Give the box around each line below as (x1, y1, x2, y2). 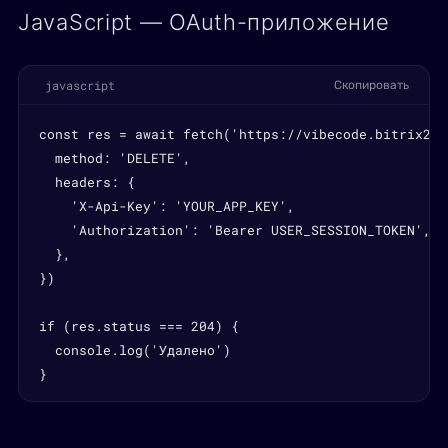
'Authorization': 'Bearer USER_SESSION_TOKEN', (39, 221, 431, 239)
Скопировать (334, 78, 409, 92)
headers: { (39, 173, 135, 191)
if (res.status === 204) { (39, 317, 239, 335)
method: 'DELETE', (39, 149, 191, 167)
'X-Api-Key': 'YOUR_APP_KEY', (39, 197, 295, 215)
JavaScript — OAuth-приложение (18, 9, 390, 35)
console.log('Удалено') (39, 341, 231, 359)
